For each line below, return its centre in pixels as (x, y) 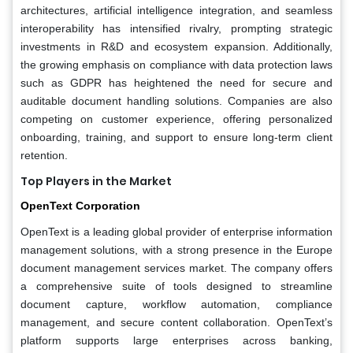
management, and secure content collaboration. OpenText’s (176, 322)
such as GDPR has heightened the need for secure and (176, 82)
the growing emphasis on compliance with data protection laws (176, 64)
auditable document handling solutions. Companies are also (176, 100)
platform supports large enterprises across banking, (176, 340)
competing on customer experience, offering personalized (176, 119)
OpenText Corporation (80, 205)
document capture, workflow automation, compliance (176, 304)
